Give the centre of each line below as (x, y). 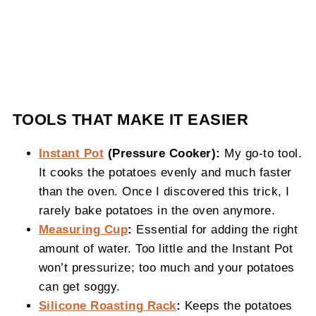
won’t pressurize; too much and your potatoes (166, 268)
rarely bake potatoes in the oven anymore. (157, 211)
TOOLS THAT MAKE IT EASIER (130, 120)
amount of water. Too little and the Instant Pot (166, 249)
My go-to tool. (261, 153)
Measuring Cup (83, 230)
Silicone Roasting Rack (107, 306)
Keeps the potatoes (237, 306)
